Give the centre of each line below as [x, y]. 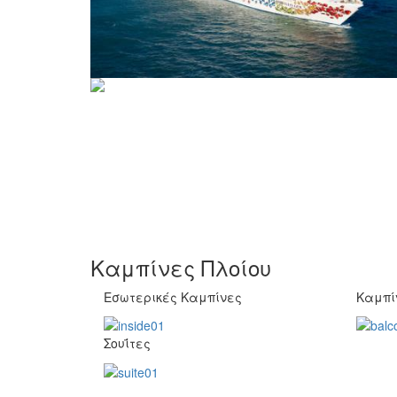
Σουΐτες [127, 343]
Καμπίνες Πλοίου [181, 267]
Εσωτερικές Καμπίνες [173, 297]
